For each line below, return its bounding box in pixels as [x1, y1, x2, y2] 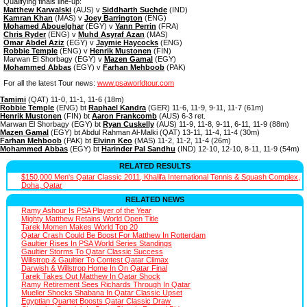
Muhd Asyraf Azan [78, 29, 145, 38]
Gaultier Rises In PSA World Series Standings [21, 238, 172, 247]
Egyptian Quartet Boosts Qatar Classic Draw [21, 296, 171, 305]
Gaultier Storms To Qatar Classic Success [21, 247, 163, 256]
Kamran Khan [3, 13, 53, 22]
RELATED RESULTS [119, 161, 191, 170]
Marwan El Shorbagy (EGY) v [3, 54, 104, 63]
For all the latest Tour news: [3, 78, 97, 87]
